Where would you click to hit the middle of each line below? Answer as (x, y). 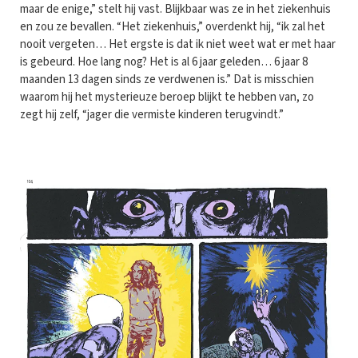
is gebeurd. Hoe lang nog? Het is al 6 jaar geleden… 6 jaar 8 (164, 62)
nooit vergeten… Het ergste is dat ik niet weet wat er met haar (178, 45)
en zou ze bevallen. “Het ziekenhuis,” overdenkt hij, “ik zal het (173, 27)
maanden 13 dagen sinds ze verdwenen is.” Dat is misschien (167, 80)
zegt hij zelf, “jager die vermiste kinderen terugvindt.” (152, 115)
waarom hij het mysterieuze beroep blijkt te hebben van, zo (167, 97)
